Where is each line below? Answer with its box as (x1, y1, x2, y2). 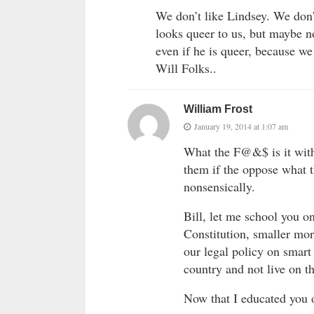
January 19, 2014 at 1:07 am (194, 121, 288, 132)
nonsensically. (184, 178, 255, 196)
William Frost (184, 103, 252, 116)
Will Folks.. (156, 60, 217, 77)
